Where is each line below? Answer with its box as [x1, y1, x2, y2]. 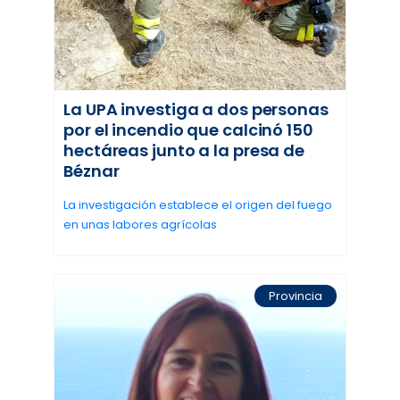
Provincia [269, 287, 322, 305]
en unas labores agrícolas [63, 216, 217, 234]
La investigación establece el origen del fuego [63, 196, 332, 214]
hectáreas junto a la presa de [63, 139, 305, 162]
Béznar [63, 160, 120, 183]
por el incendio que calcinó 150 [63, 119, 313, 142]
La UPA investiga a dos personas [63, 98, 329, 121]
